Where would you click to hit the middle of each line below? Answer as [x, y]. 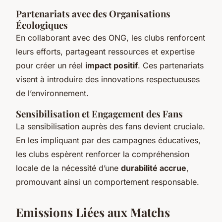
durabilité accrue [154, 168]
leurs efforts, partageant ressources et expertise [105, 51]
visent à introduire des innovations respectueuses [108, 79]
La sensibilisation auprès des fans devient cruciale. [111, 126]
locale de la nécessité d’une [68, 168]
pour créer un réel [51, 65]
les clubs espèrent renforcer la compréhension [103, 154]
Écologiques [42, 25]
